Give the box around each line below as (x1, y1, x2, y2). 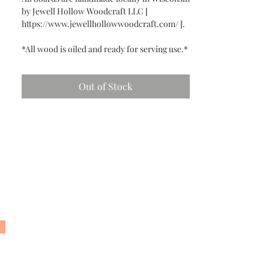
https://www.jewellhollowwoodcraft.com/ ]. (22, 18, 187, 29)
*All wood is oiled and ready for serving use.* (22, 43, 188, 55)
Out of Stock (79, 80, 133, 92)
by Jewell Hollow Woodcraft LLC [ (22, 5, 148, 17)
